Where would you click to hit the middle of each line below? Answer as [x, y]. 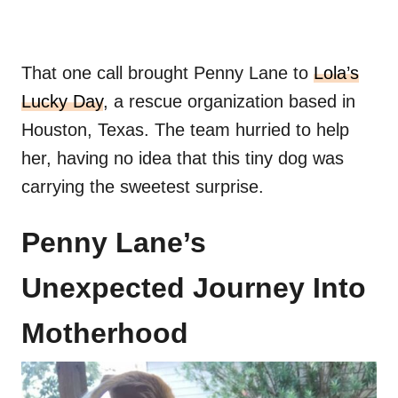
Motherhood [105, 334]
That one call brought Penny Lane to [167, 73]
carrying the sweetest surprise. [143, 187]
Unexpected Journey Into [194, 288]
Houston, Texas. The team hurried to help [185, 130]
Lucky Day [62, 102]
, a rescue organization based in [229, 102]
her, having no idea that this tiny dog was [183, 159]
